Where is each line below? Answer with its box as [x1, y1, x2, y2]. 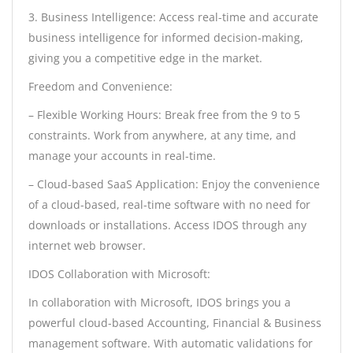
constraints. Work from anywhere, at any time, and [28, 128, 296, 143]
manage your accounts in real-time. [28, 148, 216, 164]
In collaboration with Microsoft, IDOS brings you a [28, 295, 291, 310]
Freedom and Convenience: [28, 79, 173, 95]
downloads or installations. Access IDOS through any [28, 217, 307, 233]
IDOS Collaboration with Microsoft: [28, 266, 210, 282]
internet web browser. [28, 238, 146, 254]
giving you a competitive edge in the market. [28, 50, 262, 66]
